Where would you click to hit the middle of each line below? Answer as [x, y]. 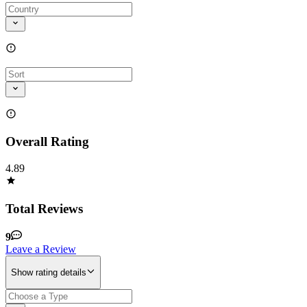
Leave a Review [41, 249]
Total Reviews [44, 208]
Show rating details [49, 273]
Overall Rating [47, 142]
